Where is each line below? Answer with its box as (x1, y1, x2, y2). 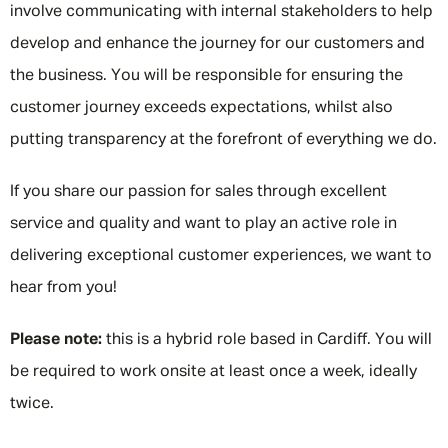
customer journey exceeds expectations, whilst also (10, 100, 393, 116)
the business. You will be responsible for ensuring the (10, 68, 403, 84)
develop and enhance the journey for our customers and (10, 36, 425, 52)
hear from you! (10, 280, 121, 296)
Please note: (10, 332, 102, 348)
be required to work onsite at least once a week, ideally (10, 364, 417, 380)
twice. (10, 396, 58, 412)
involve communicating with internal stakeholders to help (10, 4, 433, 20)
